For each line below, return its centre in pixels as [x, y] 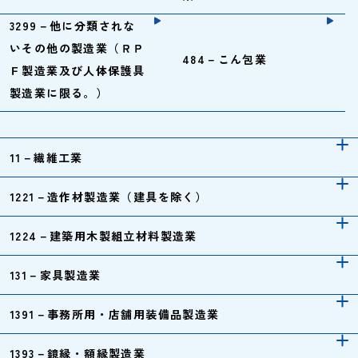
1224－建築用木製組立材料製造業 [103, 236]
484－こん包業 [225, 59]
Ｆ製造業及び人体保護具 [78, 70]
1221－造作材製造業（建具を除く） [109, 197]
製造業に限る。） [59, 93]
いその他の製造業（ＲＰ [78, 48]
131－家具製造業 [56, 275]
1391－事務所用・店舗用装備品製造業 [115, 314]
